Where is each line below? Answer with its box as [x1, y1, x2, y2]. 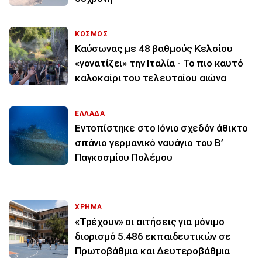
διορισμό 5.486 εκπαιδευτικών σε [75, 230, 231, 243]
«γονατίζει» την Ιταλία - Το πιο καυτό [75, 57, 243, 70]
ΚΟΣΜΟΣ [75, 30, 108, 39]
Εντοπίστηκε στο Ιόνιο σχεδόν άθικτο [75, 122, 249, 135]
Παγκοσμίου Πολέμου [75, 151, 173, 164]
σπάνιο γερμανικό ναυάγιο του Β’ [75, 137, 223, 149]
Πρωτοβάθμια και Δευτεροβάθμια [75, 245, 230, 257]
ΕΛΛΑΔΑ [75, 109, 105, 118]
